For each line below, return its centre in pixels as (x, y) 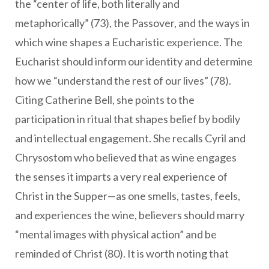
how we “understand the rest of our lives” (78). (123, 81)
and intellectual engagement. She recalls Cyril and (130, 138)
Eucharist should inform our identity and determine (134, 62)
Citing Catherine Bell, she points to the (105, 100)
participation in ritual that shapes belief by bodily (128, 119)
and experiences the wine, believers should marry (130, 215)
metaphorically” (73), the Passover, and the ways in (132, 23)
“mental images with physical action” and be (116, 234)
